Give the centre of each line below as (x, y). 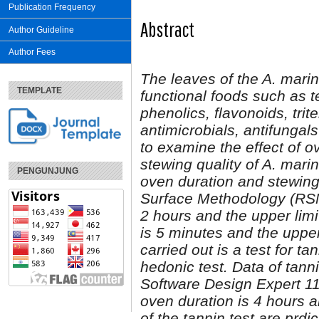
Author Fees (32, 52)
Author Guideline (41, 30)
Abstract (167, 30)
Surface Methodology (213, 198)
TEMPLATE (40, 90)
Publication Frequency (52, 7)
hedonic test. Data (202, 266)
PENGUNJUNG (48, 171)
